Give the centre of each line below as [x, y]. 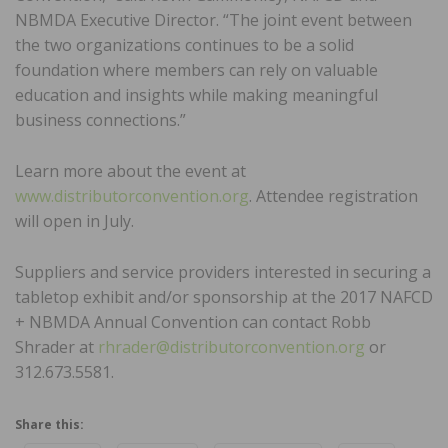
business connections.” [100, 119]
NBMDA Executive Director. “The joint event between [213, 19]
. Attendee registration [333, 195]
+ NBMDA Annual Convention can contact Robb [193, 321]
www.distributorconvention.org [132, 195]
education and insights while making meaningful [196, 94]
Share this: [49, 424]
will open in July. [74, 220]
